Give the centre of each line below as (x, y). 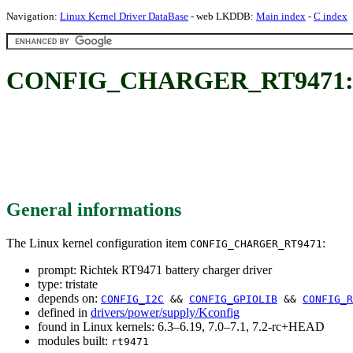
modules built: (74, 340)
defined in (64, 312)
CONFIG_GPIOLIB (233, 299)
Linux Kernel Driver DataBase (124, 16)
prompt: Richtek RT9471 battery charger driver (155, 269)
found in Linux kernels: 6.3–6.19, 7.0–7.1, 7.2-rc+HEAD (181, 326)
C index (331, 16)
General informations (94, 209)
